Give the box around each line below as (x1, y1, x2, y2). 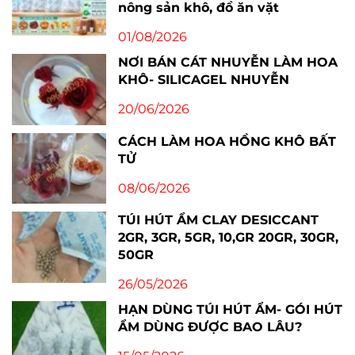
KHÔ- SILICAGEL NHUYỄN (118, 72, 290, 88)
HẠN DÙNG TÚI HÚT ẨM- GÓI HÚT (118, 302, 343, 318)
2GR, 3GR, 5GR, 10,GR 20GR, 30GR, (118, 230, 339, 246)
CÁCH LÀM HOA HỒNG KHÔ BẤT (118, 133, 337, 149)
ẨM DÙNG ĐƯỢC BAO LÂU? (118, 319, 303, 335)
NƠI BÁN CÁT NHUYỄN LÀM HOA (118, 55, 338, 71)
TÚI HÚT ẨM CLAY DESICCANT (118, 212, 319, 228)
